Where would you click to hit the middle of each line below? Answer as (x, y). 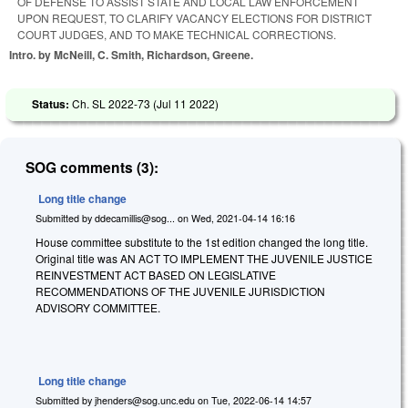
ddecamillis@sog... (135, 218)
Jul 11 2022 (186, 103)
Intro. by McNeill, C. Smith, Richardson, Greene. (131, 55)
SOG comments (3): (92, 168)
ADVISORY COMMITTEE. (98, 307)
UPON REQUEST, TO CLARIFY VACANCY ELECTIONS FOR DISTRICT (194, 18)
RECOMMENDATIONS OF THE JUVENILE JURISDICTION (180, 291)
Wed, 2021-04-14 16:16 (243, 218)
